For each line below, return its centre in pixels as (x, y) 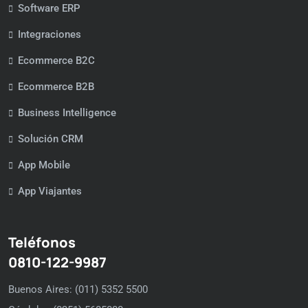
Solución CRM (51, 139)
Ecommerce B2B (56, 86)
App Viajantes (50, 191)
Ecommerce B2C (56, 60)
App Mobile (44, 165)
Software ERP (49, 8)
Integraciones (49, 34)
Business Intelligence (67, 112)
